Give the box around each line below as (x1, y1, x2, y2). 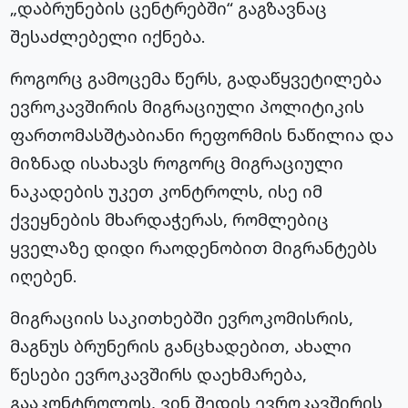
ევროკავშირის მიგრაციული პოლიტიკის (10, 95, 365, 118)
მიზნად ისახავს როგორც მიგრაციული (10, 151, 344, 175)
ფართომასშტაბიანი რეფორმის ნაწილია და (10, 123, 394, 147)
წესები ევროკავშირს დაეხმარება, (10, 362, 308, 386)
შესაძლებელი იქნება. (10, 25, 207, 48)
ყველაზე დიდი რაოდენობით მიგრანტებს (10, 236, 378, 260)
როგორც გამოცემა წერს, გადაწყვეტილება (10, 66, 382, 90)
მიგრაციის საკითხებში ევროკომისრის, (10, 306, 354, 330)
